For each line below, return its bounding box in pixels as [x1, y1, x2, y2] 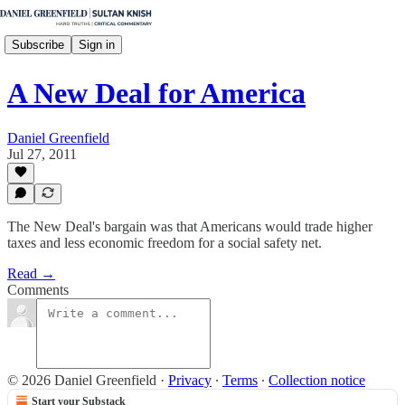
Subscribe [12, 37, 64, 52]
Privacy [168, 372, 212, 388]
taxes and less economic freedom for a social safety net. [7, 235, 322, 250]
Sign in [79, 37, 115, 52]
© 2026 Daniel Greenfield [7, 372, 156, 388]
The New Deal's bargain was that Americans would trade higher [7, 219, 372, 234]
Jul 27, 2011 [7, 146, 77, 162]
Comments [7, 282, 69, 297]
